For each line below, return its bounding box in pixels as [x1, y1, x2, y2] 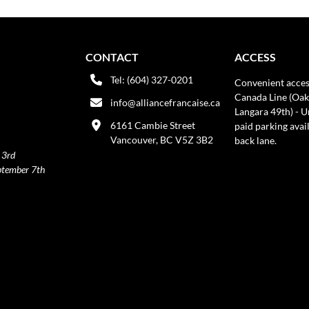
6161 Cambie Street [110, 119, 195, 131]
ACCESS [235, 50, 276, 63]
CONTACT [86, 50, 139, 63]
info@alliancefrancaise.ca [110, 96, 220, 108]
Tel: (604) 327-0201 [110, 73, 193, 86]
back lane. [235, 134, 277, 146]
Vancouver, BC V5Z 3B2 [110, 133, 213, 146]
